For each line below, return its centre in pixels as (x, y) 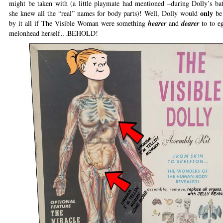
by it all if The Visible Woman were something (79, 23)
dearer (190, 24)
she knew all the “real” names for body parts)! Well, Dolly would (105, 13)
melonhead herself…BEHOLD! (54, 33)
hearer (157, 24)
